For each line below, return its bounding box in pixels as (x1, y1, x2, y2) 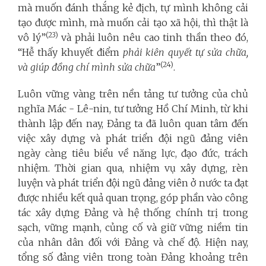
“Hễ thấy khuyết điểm (18, 46, 123, 58)
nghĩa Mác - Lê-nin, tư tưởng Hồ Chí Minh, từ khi (18, 102, 248, 115)
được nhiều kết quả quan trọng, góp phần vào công (18, 191, 248, 204)
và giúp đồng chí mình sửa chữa (18, 61, 156, 73)
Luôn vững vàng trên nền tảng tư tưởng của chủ (18, 87, 248, 100)
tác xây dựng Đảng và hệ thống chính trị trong (18, 206, 248, 218)
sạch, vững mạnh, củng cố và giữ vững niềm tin (18, 221, 248, 233)
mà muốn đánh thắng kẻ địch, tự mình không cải (18, 1, 248, 14)
